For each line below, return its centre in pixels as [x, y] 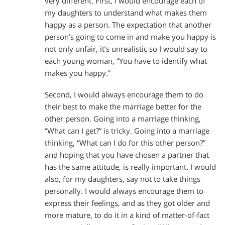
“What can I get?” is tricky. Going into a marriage [127, 131]
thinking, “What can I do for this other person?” [125, 143]
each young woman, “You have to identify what [126, 61]
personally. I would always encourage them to [124, 191]
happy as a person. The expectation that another [128, 25]
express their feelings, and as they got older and [127, 203]
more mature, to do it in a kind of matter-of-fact [127, 215]
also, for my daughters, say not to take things [123, 179]
